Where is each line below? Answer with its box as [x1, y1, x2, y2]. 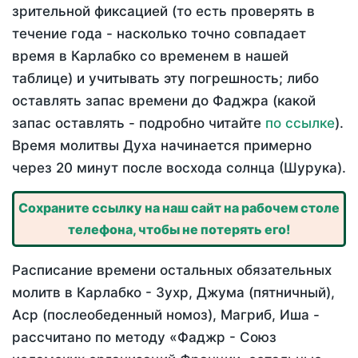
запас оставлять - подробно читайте [12, 115, 265, 132]
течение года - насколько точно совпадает [12, 26, 306, 42]
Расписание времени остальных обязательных [12, 262, 332, 279]
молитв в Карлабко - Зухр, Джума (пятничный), [12, 284, 335, 301]
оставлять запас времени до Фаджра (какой [12, 93, 316, 109]
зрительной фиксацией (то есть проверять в [12, 3, 315, 20]
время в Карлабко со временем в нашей [12, 48, 288, 65]
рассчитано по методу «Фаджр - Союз [12, 329, 276, 346]
